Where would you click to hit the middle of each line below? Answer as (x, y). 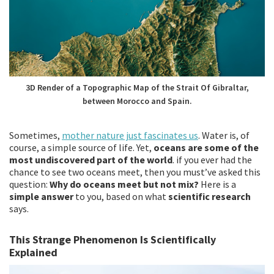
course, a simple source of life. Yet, (81, 148)
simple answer (41, 197)
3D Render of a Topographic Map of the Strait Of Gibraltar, (137, 87)
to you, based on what (121, 197)
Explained (33, 253)
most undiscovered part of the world (91, 160)
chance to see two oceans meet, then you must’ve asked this (135, 172)
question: (29, 184)
